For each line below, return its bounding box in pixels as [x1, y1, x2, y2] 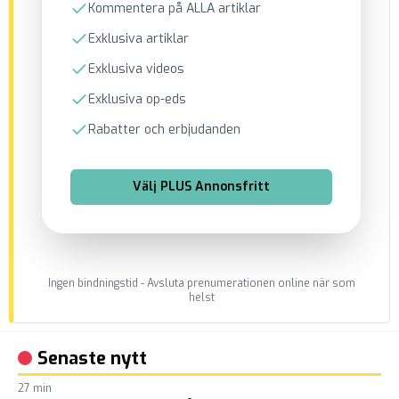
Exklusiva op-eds [88, 91, 186, 108]
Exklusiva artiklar [88, 30, 189, 47]
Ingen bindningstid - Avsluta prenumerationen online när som [47, 276, 355, 290]
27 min [18, 381, 52, 395]
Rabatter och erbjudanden [88, 121, 240, 138]
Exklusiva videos [88, 61, 184, 77]
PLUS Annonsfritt [160, 178, 270, 195]
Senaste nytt [37, 346, 147, 370]
